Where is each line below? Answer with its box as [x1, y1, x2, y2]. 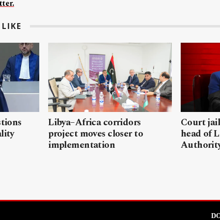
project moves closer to [48, 127, 143, 141]
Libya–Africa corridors [48, 115, 141, 130]
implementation [48, 138, 115, 153]
